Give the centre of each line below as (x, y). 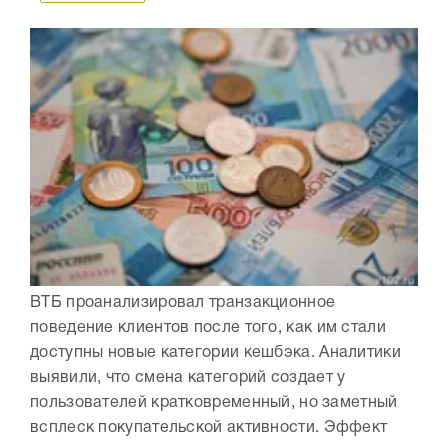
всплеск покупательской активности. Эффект (209, 428)
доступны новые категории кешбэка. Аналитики (215, 353)
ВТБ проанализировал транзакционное (183, 303)
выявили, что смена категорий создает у (188, 378)
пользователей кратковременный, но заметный (214, 403)
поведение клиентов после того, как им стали (208, 328)
